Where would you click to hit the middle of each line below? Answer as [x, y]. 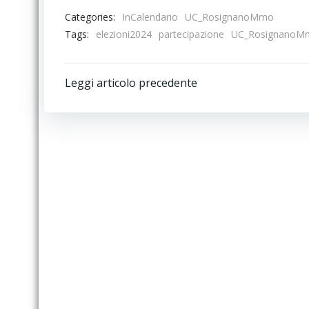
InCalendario [150, 17]
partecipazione [191, 34]
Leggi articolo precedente [131, 83]
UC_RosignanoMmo [229, 17]
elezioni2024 [124, 34]
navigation [131, 123]
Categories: [90, 17]
